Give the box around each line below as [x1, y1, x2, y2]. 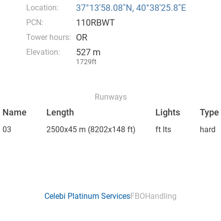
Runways [94, 92, 127, 102]
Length [46, 107, 74, 117]
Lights [155, 107, 180, 117]
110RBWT [75, 17, 115, 28]
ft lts [155, 125, 171, 134]
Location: [26, 3, 59, 12]
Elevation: [26, 47, 60, 57]
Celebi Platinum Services [44, 191, 130, 201]
